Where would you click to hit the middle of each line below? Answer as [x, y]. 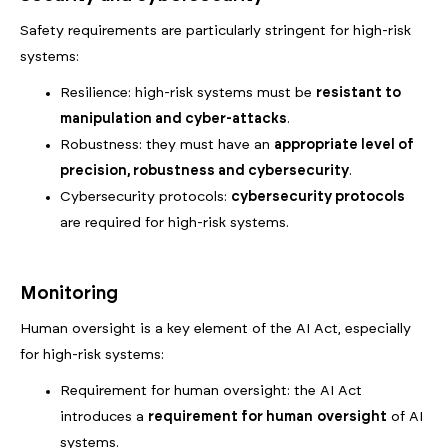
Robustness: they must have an [167, 145]
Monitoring [69, 294]
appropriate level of [344, 145]
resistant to [358, 93]
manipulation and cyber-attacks [173, 119]
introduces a [104, 417]
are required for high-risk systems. [174, 223]
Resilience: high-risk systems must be [188, 93]
